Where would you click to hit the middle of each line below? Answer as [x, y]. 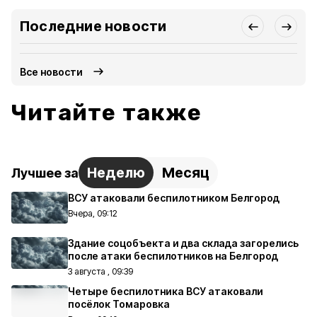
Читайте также [107, 113]
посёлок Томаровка [119, 304]
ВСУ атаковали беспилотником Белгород [174, 198]
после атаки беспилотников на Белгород [173, 256]
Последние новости [93, 26]
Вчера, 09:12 [93, 213]
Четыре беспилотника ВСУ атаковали [166, 291]
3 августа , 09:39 [100, 271]
